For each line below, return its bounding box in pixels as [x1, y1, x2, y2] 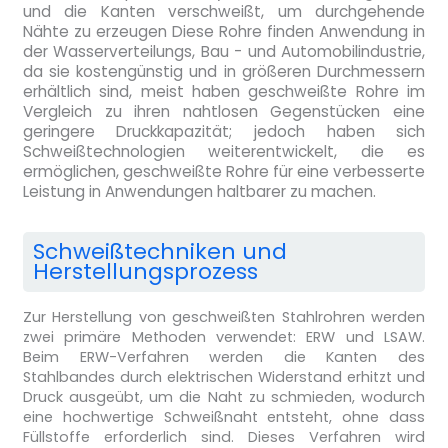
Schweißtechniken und [32, 235, 287, 267]
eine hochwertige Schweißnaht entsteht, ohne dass [22, 406, 426, 427]
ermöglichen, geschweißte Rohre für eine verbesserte [22, 160, 426, 182]
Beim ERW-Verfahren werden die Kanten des [22, 346, 426, 367]
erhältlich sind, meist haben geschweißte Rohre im [22, 80, 426, 102]
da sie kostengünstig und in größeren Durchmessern [22, 60, 426, 82]
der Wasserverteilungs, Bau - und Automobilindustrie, [22, 40, 426, 62]
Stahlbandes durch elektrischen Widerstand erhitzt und [22, 366, 426, 387]
